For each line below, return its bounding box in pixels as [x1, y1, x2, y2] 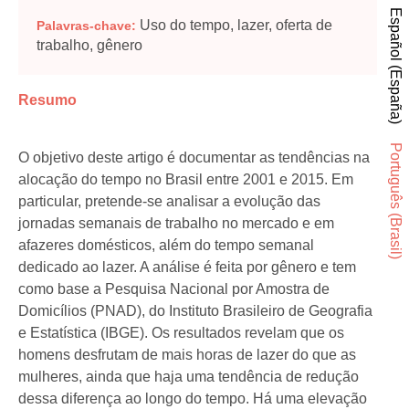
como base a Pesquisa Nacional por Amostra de [18, 281, 330, 298]
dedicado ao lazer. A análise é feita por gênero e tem [18, 259, 356, 276]
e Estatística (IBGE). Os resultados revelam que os [18, 325, 344, 341]
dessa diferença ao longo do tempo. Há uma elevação [18, 391, 367, 407]
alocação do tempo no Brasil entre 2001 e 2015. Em [18, 172, 353, 188]
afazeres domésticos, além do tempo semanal [18, 237, 314, 254]
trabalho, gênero [37, 37, 142, 53]
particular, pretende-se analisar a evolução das [18, 194, 320, 210]
